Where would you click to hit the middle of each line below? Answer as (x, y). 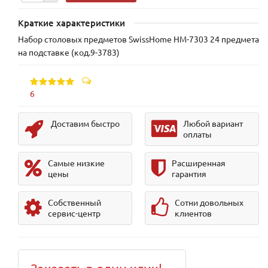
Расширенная (198, 163)
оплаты (197, 134)
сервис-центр (74, 213)
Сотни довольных (209, 202)
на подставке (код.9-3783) (69, 52)
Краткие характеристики (71, 23)
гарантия (189, 174)
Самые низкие (76, 163)
